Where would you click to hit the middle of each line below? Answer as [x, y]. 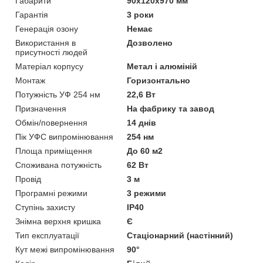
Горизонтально [159, 80]
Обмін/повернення [51, 122]
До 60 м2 [145, 151]
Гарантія [32, 14]
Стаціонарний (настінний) [180, 235]
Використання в [45, 43]
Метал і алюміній [162, 66]
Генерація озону [47, 28]
